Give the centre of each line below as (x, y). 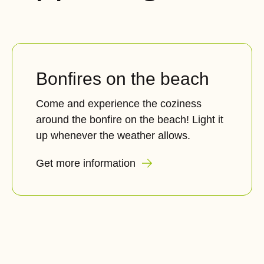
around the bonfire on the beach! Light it (130, 120)
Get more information (87, 163)
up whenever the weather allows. (113, 136)
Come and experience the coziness (119, 104)
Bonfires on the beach (123, 79)
